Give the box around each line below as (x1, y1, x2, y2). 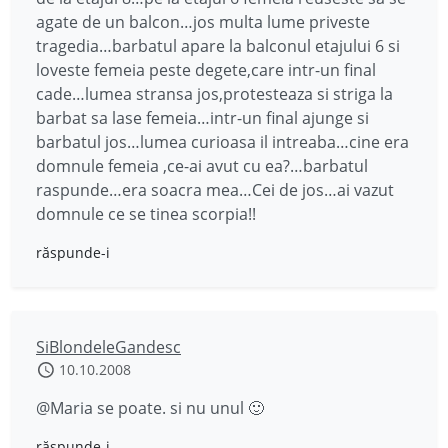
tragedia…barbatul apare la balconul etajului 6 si (36, 35, 400, 57)
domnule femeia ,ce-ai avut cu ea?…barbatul (36, 155, 368, 177)
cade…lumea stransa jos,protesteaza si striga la (36, 83, 393, 105)
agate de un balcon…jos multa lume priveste (36, 11, 370, 33)
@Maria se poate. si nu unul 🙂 (36, 397, 264, 419)
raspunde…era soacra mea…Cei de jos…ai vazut (36, 179, 394, 201)
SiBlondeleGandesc (36, 336, 181, 358)
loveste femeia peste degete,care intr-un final (36, 59, 376, 81)
